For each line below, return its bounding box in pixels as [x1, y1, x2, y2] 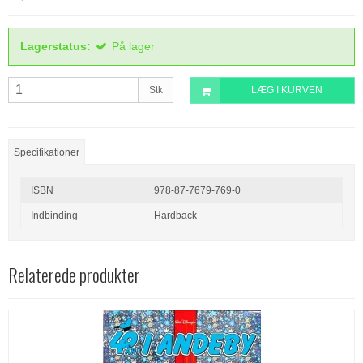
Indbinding [31, 209, 79, 221]
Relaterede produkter [8, 261, 140, 288]
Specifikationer [14, 146, 80, 158]
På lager [112, 40, 155, 53]
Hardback [154, 209, 198, 221]
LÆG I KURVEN [251, 84, 323, 96]
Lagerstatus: [20, 40, 91, 53]
